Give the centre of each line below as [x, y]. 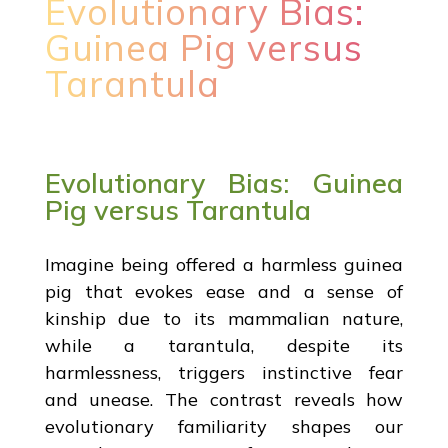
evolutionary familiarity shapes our [224, 426]
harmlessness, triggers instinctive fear [224, 372]
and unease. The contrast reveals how [224, 399]
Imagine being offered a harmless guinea [224, 264]
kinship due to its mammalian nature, [224, 318]
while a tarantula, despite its [224, 345]
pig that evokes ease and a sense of [224, 291]
